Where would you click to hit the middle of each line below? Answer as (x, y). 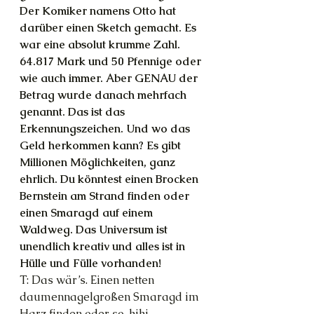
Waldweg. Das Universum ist (95, 230)
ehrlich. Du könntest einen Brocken (110, 179)
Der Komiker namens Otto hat (99, 11)
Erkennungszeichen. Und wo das (106, 129)
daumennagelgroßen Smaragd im (111, 297)
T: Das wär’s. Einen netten (88, 280)
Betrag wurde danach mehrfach (104, 95)
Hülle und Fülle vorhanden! (90, 263)
